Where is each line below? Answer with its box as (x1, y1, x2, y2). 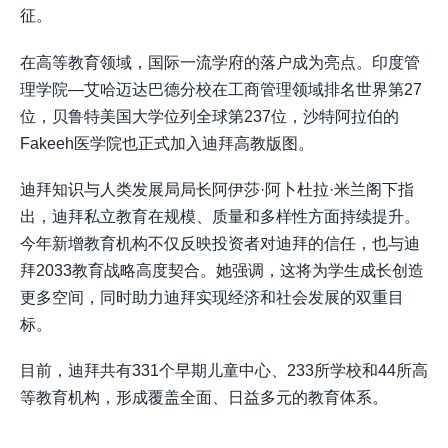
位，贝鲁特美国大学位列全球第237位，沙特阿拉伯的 (20, 107, 399, 125)
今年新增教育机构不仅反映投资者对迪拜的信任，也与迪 (20, 234, 420, 252)
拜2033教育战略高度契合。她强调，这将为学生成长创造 (20, 261, 424, 279)
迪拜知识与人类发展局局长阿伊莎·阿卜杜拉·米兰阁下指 (20, 180, 414, 198)
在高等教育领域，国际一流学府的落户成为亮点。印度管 (20, 53, 420, 71)
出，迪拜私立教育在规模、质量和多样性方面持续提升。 (20, 207, 420, 225)
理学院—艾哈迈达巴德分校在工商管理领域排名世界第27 (20, 80, 422, 98)
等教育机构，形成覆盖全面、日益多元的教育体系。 (20, 388, 388, 406)
